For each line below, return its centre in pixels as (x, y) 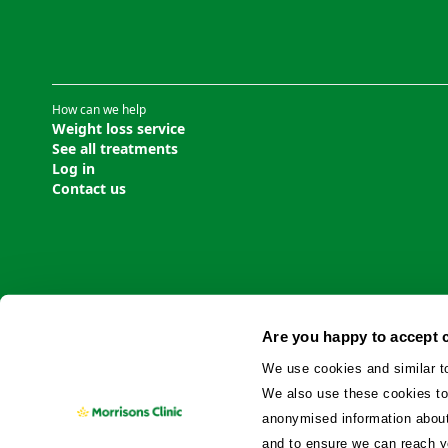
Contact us (89, 188)
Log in (73, 168)
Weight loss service (118, 128)
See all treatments (115, 148)
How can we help (99, 109)
